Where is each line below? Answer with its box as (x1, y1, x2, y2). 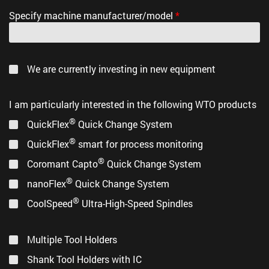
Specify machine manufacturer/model (9, 8, 175, 22)
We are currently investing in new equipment (27, 62, 216, 75)
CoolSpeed (27, 196, 73, 210)
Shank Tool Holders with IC (27, 252, 142, 265)
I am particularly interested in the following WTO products (9, 97, 256, 110)
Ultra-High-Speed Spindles (79, 196, 193, 210)
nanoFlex (27, 177, 66, 190)
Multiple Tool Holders (27, 232, 117, 246)
